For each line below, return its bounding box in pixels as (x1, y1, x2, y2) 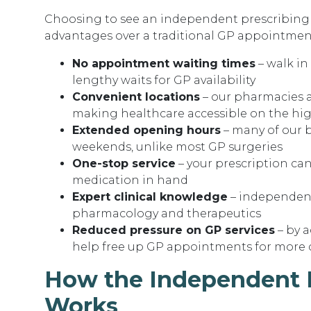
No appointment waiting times (72, 57, 255, 70)
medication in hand (72, 174, 188, 187)
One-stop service (72, 157, 176, 170)
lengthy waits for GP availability (72, 74, 255, 87)
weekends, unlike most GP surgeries (72, 140, 283, 153)
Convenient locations (72, 90, 200, 103)
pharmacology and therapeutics (72, 207, 261, 220)
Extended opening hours (72, 124, 221, 137)
